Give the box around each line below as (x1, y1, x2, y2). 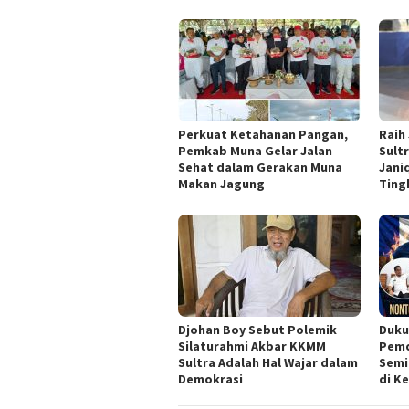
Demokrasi (178, 370, 243, 387)
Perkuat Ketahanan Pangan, (178, 125, 348, 142)
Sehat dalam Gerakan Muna (178, 158, 342, 175)
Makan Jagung (178, 174, 265, 192)
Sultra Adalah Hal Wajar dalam (178, 353, 358, 371)
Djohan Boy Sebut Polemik (178, 320, 337, 338)
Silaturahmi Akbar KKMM (178, 337, 326, 354)
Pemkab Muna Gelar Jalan (178, 142, 332, 159)
